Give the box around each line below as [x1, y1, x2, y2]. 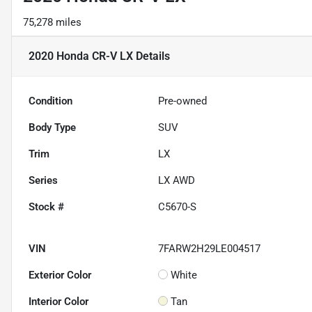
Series [29, 174, 58, 187]
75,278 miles [23, 16, 81, 29]
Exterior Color [29, 269, 91, 282]
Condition [29, 95, 72, 108]
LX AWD [158, 174, 196, 187]
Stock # [29, 201, 64, 214]
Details [133, 49, 170, 63]
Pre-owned [158, 95, 208, 108]
